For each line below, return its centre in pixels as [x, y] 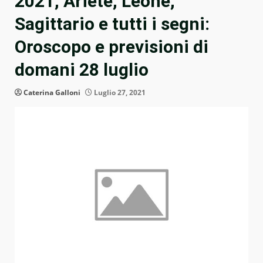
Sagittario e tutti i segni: [112, 24]
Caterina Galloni [52, 93]
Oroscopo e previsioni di [112, 47]
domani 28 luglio [82, 70]
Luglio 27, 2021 [119, 93]
